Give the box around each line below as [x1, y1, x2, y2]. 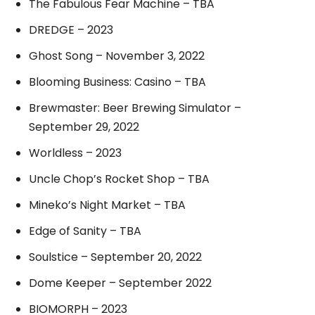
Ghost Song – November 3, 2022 [29, 47, 205, 64]
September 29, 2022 [29, 118, 139, 135]
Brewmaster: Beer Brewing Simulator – [29, 99, 241, 116]
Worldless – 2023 [29, 144, 122, 161]
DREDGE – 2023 [29, 21, 113, 38]
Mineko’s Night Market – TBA [29, 196, 186, 213]
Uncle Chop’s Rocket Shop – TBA [29, 170, 210, 187]
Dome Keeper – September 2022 [29, 274, 212, 291]
